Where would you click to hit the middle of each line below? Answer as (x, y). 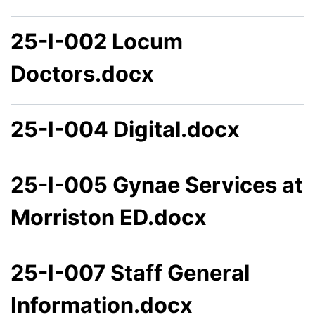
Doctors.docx (82, 73)
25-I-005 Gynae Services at (157, 185)
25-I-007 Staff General (130, 272)
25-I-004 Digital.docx (125, 129)
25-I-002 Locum (97, 41)
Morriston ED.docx (109, 217)
